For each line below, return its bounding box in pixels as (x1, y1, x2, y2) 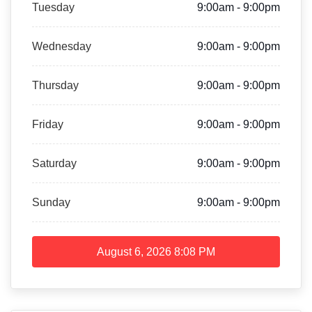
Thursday (32, 79, 79, 91)
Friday (32, 118, 63, 130)
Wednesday (32, 40, 91, 52)
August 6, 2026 (97, 246, 171, 258)
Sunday (32, 196, 70, 208)
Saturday (32, 157, 77, 169)
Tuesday (32, 1, 75, 13)
